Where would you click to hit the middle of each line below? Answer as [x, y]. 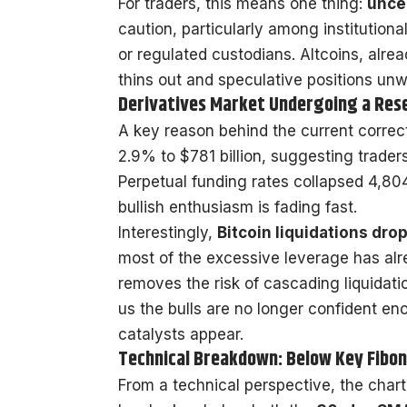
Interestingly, [168, 232]
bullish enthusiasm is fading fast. [238, 207]
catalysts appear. [181, 334]
